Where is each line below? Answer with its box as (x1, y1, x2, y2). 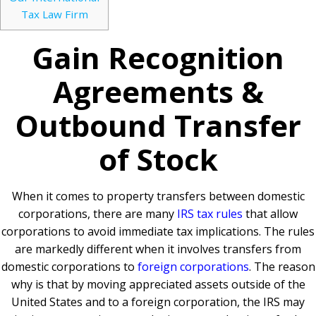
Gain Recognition (32, 37, 284, 78)
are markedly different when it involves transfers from (15, 241, 301, 257)
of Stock (98, 139, 218, 180)
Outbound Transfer (15, 105, 301, 146)
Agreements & (52, 71, 264, 112)
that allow (243, 206, 298, 222)
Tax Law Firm (20, 7, 88, 22)
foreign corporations (137, 259, 249, 275)
